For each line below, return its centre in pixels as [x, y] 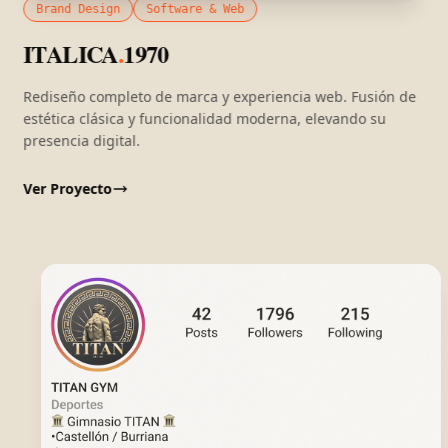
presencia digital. [82, 140]
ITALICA [71, 53]
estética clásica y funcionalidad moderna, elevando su [205, 118]
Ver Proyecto [68, 188]
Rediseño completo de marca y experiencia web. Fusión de [220, 96]
